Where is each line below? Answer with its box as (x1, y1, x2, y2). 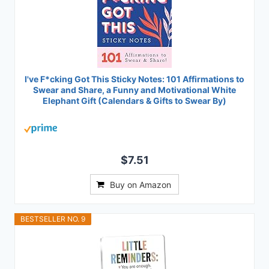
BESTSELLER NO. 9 (20, 214, 85, 224)
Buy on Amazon (110, 180, 171, 190)
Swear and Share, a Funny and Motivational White (33, 85, 236, 95)
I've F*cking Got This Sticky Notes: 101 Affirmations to (25, 74, 244, 85)
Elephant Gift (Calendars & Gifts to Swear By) (43, 95, 226, 106)
